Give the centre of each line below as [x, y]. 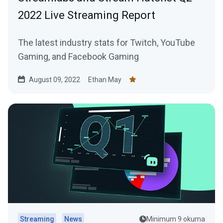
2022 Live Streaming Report [87, 15]
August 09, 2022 [55, 79]
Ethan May [105, 79]
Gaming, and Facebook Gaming [78, 56]
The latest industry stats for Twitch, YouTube [107, 42]
